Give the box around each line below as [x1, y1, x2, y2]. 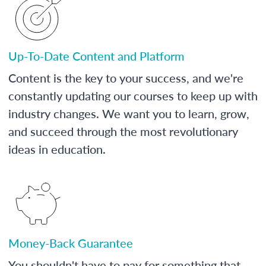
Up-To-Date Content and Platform [8, 47, 185, 64]
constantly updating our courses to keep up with [8, 87, 258, 104]
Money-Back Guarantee [8, 234, 133, 251]
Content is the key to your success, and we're [8, 69, 243, 86]
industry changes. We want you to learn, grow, [8, 104, 249, 122]
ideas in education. [8, 140, 106, 157]
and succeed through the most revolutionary [8, 122, 238, 140]
